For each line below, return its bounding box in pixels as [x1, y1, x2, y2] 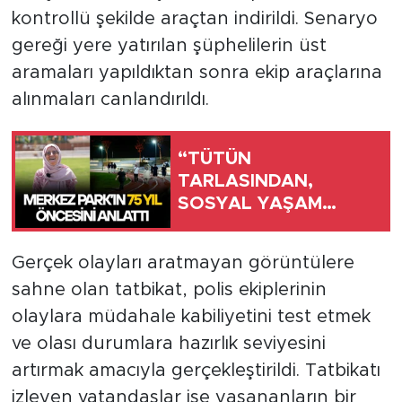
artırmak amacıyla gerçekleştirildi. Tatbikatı [11, 362, 380, 380]
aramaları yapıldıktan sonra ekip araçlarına [11, 64, 382, 83]
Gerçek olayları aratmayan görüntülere [11, 254, 354, 273]
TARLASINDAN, [178, 171, 313, 190]
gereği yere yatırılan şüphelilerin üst [11, 37, 327, 56]
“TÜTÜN [178, 149, 251, 168]
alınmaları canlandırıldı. [11, 91, 209, 109]
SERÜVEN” [178, 239, 272, 258]
